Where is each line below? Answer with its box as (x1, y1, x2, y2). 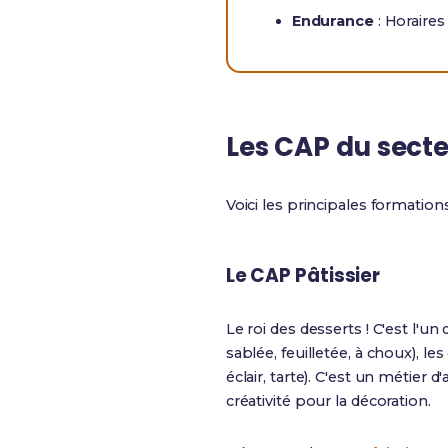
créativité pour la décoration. (225, 392, 431, 410)
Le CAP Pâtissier (225, 262, 381, 289)
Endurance (291, 12, 374, 30)
